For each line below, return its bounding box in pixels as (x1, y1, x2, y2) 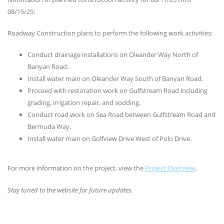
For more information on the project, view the (7, 163, 145, 173)
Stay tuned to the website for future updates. (7, 185, 133, 194)
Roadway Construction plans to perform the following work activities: (7, 28, 212, 38)
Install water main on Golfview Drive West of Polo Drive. (27, 134, 191, 143)
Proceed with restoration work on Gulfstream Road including (27, 86, 207, 95)
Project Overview (145, 163, 195, 173)
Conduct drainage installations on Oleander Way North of (27, 50, 198, 59)
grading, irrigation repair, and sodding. (27, 98, 140, 107)
